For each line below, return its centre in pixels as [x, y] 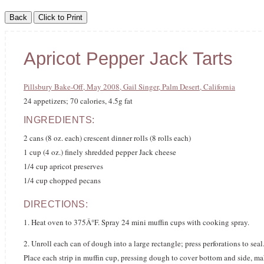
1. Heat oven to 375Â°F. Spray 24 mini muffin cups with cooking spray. [136, 222]
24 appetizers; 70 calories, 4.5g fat [78, 101]
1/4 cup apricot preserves [63, 166]
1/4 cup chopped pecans [62, 180]
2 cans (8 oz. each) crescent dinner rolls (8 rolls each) [107, 138]
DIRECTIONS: [56, 204]
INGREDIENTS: [59, 120]
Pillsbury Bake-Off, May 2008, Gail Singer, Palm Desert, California [129, 87]
